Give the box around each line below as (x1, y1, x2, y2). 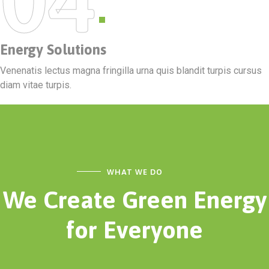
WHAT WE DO (106, 167, 163, 177)
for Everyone (66, 216, 203, 243)
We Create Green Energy (2, 186, 267, 213)
